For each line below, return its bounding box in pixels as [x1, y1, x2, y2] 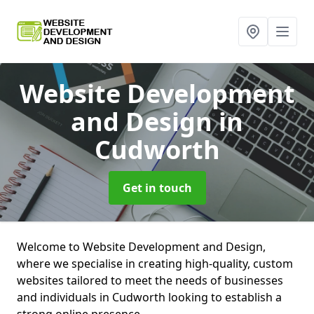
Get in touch [122, 180, 192, 196]
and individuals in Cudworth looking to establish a [17, 289, 282, 305]
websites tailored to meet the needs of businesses [17, 273, 283, 288]
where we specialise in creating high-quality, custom [17, 256, 293, 271]
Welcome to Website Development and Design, [17, 239, 266, 254]
